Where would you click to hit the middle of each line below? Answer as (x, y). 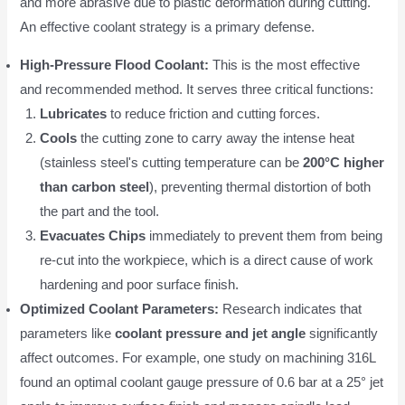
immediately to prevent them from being (264, 235)
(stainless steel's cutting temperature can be (172, 162)
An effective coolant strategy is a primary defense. (168, 27)
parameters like (68, 333)
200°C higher (344, 162)
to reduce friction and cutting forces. (214, 113)
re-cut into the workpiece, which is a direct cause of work (207, 260)
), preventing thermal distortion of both (260, 187)
